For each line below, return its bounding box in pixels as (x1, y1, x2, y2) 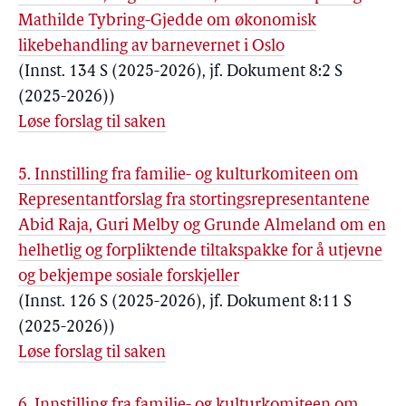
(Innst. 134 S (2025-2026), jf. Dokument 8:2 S (18, 63, 343, 81)
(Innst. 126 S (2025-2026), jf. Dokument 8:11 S (18, 294, 352, 311)
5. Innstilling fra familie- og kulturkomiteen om (18, 167, 359, 184)
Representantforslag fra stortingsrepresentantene (18, 192, 370, 209)
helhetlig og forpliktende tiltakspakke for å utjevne (18, 243, 382, 260)
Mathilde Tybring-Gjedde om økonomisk (18, 13, 316, 30)
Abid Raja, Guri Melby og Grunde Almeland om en (18, 217, 386, 235)
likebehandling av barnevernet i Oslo (18, 38, 285, 55)
